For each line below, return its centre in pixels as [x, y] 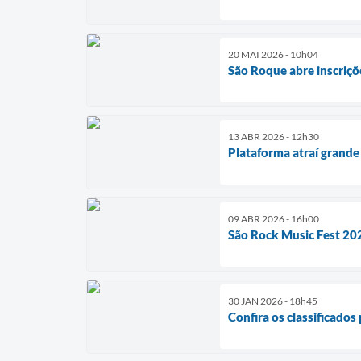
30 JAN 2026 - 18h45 [273, 301]
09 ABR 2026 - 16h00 [274, 218]
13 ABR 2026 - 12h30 [274, 136]
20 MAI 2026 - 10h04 [273, 54]
